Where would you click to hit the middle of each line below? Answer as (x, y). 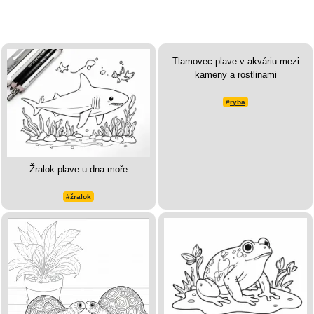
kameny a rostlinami (235, 75)
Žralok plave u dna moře (78, 169)
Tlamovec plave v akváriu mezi (235, 62)
